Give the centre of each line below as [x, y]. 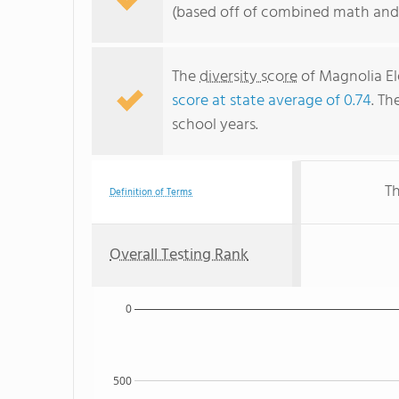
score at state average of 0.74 [272, 101]
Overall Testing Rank [179, 255]
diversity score [248, 77]
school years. [215, 125]
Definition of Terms [151, 192]
